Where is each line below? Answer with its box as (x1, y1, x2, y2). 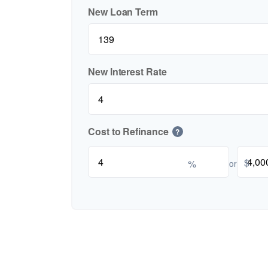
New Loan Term (88, 5, 158, 19)
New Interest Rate (88, 65, 167, 79)
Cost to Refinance (88, 124, 169, 139)
